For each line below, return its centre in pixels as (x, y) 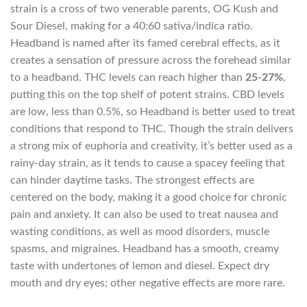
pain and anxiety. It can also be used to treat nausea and (144, 214)
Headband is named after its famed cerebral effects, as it (145, 43)
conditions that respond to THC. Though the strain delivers (152, 128)
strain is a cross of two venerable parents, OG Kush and (144, 9)
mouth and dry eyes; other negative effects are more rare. (148, 283)
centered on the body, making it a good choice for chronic (149, 197)
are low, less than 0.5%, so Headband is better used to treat (153, 111)
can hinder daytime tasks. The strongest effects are (132, 180)
